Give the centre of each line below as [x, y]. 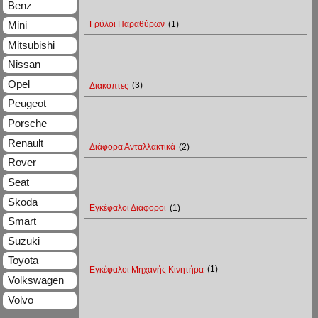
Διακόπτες [110, 86]
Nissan [24, 65]
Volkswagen [35, 280]
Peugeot [27, 104]
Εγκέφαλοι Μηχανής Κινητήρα [148, 269]
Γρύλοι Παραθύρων [128, 24]
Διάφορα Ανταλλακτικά [133, 147]
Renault [25, 143]
